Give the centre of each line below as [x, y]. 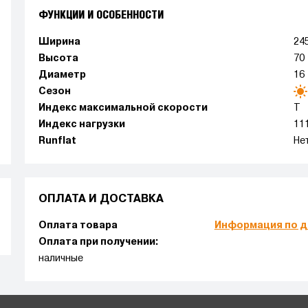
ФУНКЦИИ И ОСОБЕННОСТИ [101, 15]
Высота [58, 59]
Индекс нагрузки [81, 125]
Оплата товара [78, 226]
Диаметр [62, 75]
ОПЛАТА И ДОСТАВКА [101, 199]
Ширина [59, 42]
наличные [60, 259]
